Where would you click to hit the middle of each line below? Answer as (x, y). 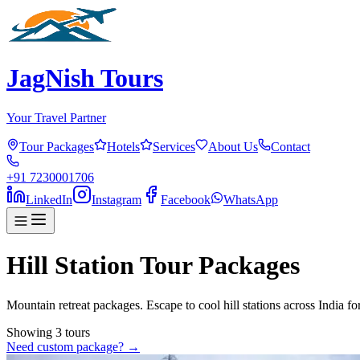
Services (174, 146)
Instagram (117, 199)
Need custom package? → (73, 346)
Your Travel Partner (56, 117)
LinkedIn (49, 199)
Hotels (123, 146)
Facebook (186, 199)
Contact (290, 146)
